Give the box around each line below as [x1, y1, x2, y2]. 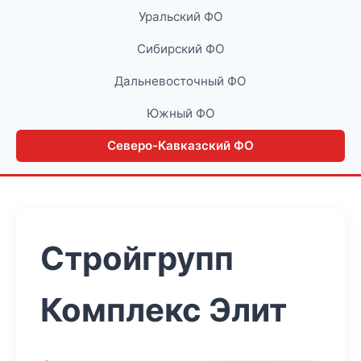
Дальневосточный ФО [114, 73, 247, 89]
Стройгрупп [40, 239, 234, 278]
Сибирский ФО [136, 41, 225, 56]
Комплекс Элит [40, 290, 287, 330]
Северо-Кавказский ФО [107, 138, 254, 153]
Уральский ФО [138, 9, 223, 24]
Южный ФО [146, 106, 215, 121]
